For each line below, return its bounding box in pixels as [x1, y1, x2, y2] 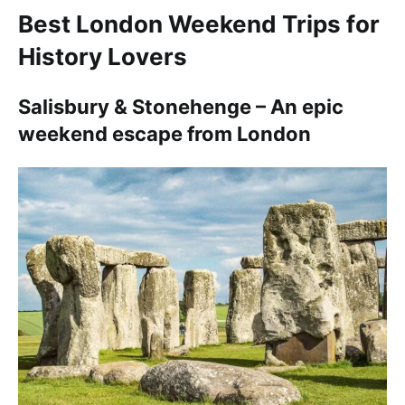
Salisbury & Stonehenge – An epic [18, 95, 344, 119]
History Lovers [18, 42, 187, 71]
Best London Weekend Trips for [18, 10, 380, 39]
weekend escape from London [18, 122, 311, 146]
